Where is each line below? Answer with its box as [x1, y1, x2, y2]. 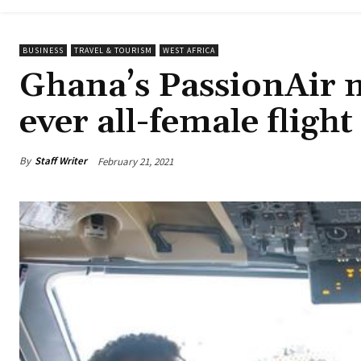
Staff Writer [35, 154, 87, 168]
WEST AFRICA [163, 45, 215, 56]
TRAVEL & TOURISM [74, 45, 152, 56]
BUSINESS [23, 45, 64, 56]
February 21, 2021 [98, 154, 173, 168]
